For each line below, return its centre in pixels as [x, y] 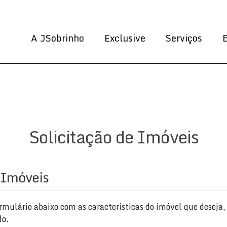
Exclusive [125, 38]
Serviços [184, 38]
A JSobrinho [57, 38]
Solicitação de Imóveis [113, 137]
